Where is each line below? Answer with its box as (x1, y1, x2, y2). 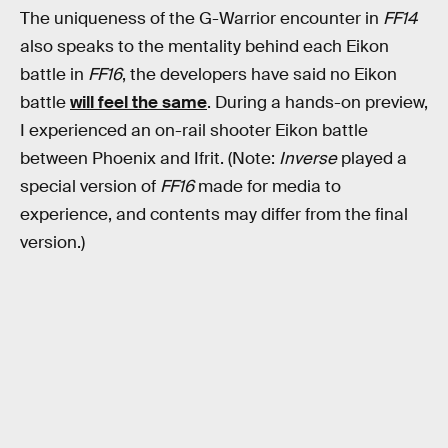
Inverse (279, 147, 337, 169)
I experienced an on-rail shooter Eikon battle (20, 119, 368, 141)
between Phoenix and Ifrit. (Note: (20, 147, 279, 169)
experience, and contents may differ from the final (20, 203, 408, 225)
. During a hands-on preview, (207, 91, 428, 113)
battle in (20, 63, 88, 85)
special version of (20, 175, 160, 197)
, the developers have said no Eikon (122, 63, 397, 85)
